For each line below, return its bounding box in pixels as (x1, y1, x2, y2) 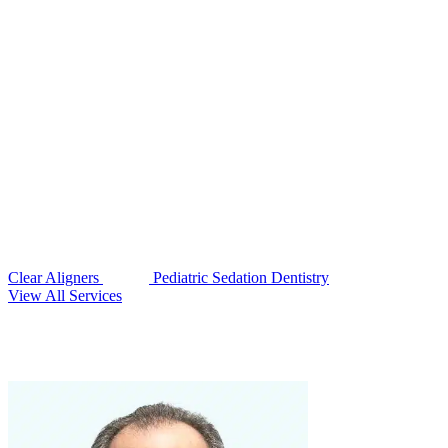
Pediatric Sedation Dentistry (149, 269, 329, 287)
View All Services (8, 287, 122, 305)
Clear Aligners (8, 269, 103, 287)
